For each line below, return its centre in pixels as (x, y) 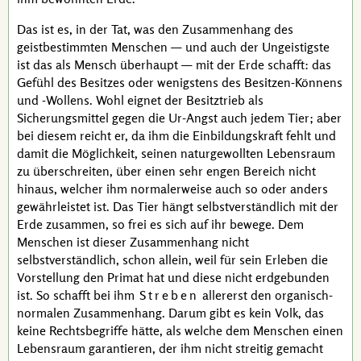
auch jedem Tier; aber (280, 118)
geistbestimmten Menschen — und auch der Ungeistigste (173, 47)
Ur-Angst (193, 118)
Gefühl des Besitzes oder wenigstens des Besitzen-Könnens (180, 82)
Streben (169, 295)
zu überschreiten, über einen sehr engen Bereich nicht (166, 171)
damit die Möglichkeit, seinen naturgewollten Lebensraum (176, 153)
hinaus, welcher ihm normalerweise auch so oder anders (172, 189)
